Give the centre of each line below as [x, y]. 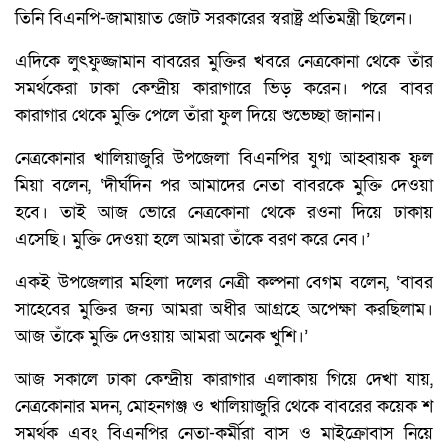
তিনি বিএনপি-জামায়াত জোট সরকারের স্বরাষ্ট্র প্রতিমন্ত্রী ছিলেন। [214, 18]
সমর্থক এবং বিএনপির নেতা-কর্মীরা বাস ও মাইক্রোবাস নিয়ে [224, 433]
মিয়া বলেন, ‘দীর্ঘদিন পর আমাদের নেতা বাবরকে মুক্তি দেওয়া [224, 185]
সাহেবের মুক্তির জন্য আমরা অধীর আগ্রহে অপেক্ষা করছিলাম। [224, 309]
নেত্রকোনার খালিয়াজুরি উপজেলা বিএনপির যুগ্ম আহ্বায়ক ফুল [224, 158]
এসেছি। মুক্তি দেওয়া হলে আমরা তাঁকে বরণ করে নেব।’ [192, 239]
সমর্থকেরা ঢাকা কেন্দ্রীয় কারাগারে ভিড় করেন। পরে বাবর [224, 88]
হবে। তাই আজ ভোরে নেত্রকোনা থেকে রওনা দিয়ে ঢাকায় [224, 212]
